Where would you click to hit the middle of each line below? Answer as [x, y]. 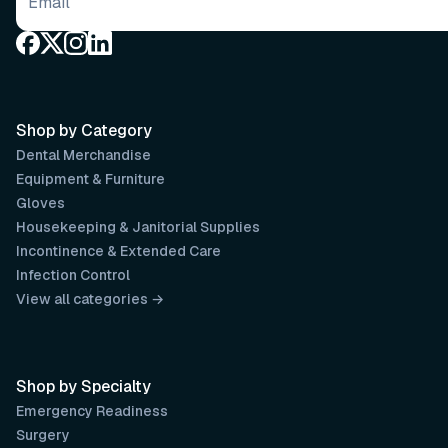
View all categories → [90, 299]
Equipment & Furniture [90, 179]
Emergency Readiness [92, 411]
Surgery [43, 435]
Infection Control [73, 275]
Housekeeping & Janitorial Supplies [138, 227]
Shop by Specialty [83, 386]
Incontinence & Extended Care [118, 251]
